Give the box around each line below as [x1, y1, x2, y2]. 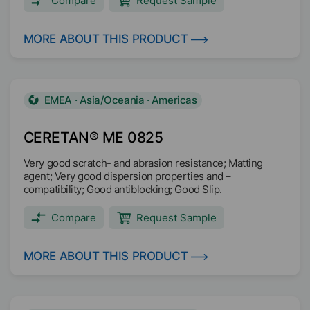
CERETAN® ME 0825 [23, 129, 163, 146]
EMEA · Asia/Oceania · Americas [44, 93, 197, 107]
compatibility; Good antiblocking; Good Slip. [23, 183, 222, 196]
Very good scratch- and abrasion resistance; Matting [23, 156, 263, 170]
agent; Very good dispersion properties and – [23, 170, 231, 183]
